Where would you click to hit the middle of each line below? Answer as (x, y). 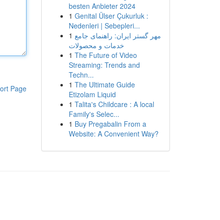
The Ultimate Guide (105, 84)
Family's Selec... (94, 114)
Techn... (81, 75)
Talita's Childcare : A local (114, 104)
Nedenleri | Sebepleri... (104, 26)
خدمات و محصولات (96, 45)
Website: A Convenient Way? (113, 134)
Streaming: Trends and (104, 65)
